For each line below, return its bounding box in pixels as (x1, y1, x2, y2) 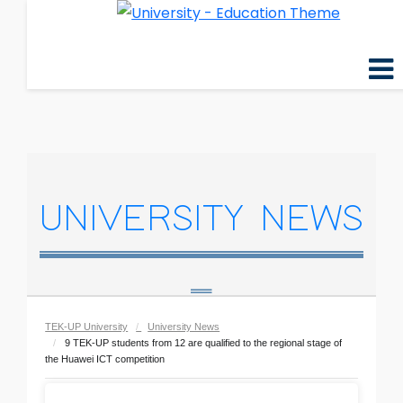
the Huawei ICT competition (45, 354, 166, 364)
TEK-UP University (45, 321, 129, 332)
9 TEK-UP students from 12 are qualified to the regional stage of (65, 337, 343, 348)
